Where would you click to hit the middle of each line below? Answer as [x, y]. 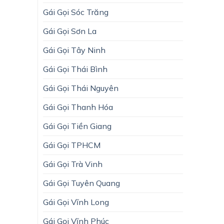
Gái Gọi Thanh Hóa [78, 107]
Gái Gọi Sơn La [70, 31]
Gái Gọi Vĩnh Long [76, 202]
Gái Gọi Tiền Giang [77, 126]
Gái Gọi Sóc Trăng [76, 12]
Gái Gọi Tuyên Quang [81, 183]
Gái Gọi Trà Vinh [73, 164]
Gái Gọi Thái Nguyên [81, 88]
